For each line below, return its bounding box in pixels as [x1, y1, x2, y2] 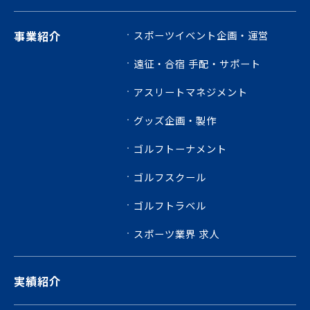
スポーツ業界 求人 [134, 226, 220, 241]
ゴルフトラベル [134, 197, 207, 212]
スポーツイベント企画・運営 [134, 27, 269, 42]
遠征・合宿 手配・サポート [134, 55, 262, 71]
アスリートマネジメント [134, 84, 248, 99]
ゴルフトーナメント [134, 140, 228, 156]
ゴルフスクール [134, 169, 207, 184]
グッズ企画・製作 [134, 112, 217, 127]
